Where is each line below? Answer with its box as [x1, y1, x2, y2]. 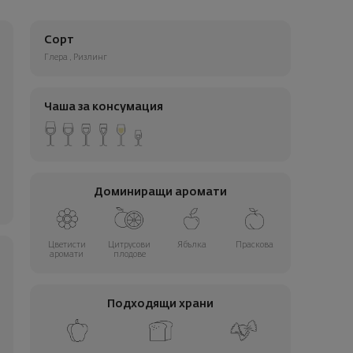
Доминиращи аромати [94, 187, 228, 199]
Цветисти [47, 241, 86, 250]
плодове [113, 251, 146, 259]
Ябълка [176, 241, 206, 250]
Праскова [235, 241, 273, 250]
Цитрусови [108, 241, 150, 250]
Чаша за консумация [43, 102, 163, 113]
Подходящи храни [107, 299, 214, 310]
